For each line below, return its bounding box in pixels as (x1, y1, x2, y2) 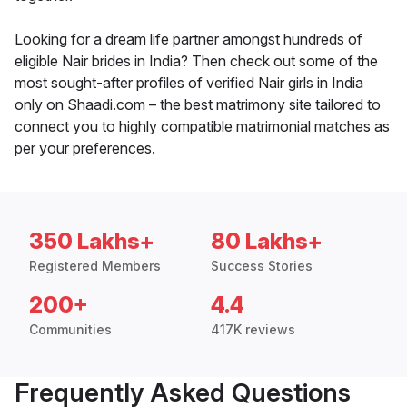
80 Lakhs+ (211, 228, 323, 255)
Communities (29, 322, 112, 338)
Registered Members (29, 258, 161, 274)
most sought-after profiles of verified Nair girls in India (15, 74, 363, 93)
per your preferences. (15, 139, 155, 158)
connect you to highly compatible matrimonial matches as (15, 117, 390, 136)
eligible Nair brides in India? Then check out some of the (15, 52, 378, 71)
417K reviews (211, 322, 295, 338)
